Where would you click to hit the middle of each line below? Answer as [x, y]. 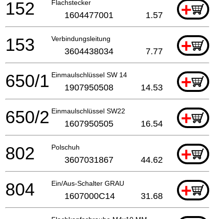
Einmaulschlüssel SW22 [88, 111]
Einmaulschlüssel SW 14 [89, 75]
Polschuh [66, 147]
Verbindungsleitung [81, 39]
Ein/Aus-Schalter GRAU [88, 184]
